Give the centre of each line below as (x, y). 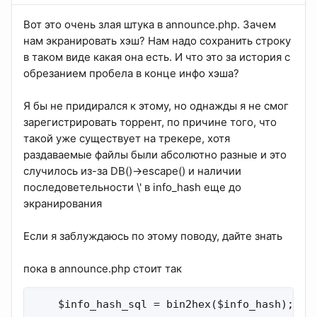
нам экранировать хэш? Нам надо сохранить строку (157, 41)
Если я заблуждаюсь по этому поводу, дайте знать (153, 236)
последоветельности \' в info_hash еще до (132, 188)
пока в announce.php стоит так (103, 269)
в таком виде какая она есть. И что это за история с (157, 57)
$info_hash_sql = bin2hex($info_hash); (163, 305)
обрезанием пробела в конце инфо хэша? (131, 74)
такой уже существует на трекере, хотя (127, 139)
